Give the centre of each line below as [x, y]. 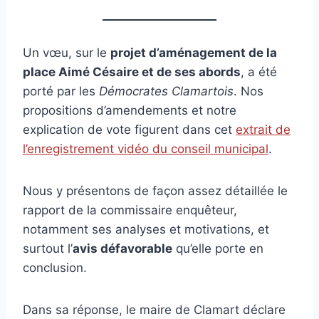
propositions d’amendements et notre [130, 110]
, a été [259, 72]
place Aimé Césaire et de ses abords [132, 72]
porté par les [61, 91]
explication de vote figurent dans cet [129, 129]
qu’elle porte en [218, 248]
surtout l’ [48, 248]
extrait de [263, 129]
